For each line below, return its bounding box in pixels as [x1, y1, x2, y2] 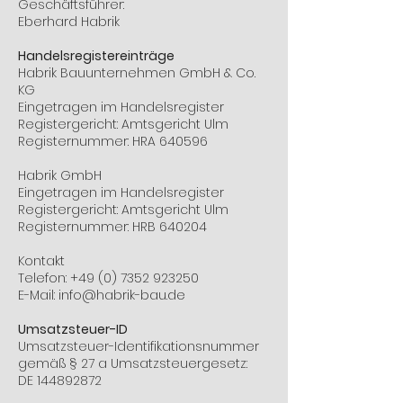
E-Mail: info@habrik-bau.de [18, 286, 185, 304]
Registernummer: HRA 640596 [18, 132, 208, 150]
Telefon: [18, 269, 70, 287]
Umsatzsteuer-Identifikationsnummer [18, 337, 259, 355]
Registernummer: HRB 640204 [18, 218, 207, 236]
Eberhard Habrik [18, 13, 120, 31]
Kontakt [18, 252, 65, 270]
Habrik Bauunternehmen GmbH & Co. [18, 64, 255, 82]
